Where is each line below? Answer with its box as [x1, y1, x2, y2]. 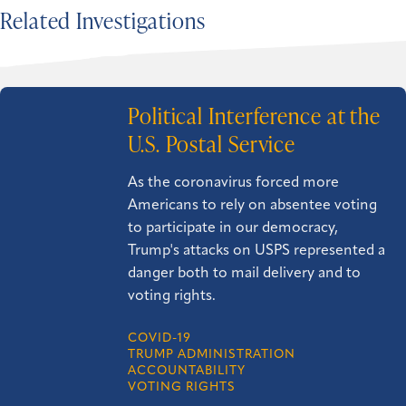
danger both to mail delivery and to [128, 266, 361, 281]
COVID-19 [128, 333, 191, 345]
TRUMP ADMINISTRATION [128, 349, 295, 362]
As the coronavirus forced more [128, 175, 339, 190]
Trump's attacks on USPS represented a [128, 243, 385, 258]
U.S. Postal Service [128, 128, 296, 159]
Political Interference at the [128, 100, 382, 130]
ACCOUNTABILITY [128, 365, 246, 378]
